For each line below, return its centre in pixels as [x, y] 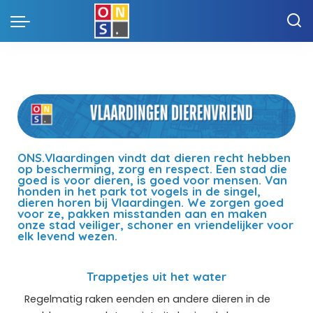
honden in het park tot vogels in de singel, [139, 191]
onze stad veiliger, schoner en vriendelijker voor [155, 224]
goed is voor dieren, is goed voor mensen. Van [152, 180]
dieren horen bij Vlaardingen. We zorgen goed [151, 202]
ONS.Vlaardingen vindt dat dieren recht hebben [154, 157]
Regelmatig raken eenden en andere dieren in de [147, 299]
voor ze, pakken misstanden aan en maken [142, 213]
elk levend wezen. [67, 235]
